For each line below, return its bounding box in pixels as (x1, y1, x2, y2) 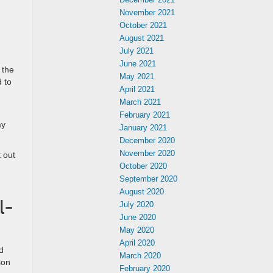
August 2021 (119, 34, 164, 43)
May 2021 (119, 72, 154, 81)
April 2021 (119, 85, 155, 94)
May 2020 (119, 225, 154, 235)
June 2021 (119, 59, 156, 68)
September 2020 (119, 174, 177, 183)
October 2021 (119, 21, 167, 30)
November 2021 (119, 8, 175, 17)
